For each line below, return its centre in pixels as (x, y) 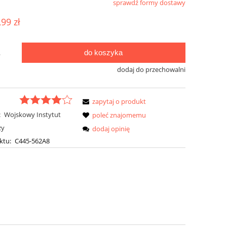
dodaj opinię (111, 129)
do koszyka (104, 52)
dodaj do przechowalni (151, 69)
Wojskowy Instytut (32, 115)
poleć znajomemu (119, 115)
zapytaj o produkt (119, 102)
